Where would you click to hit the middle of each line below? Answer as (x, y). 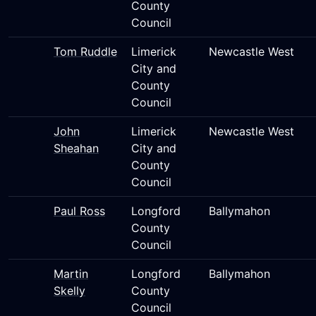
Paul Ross (79, 211)
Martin (71, 274)
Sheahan (76, 148)
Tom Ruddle (85, 51)
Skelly (69, 291)
